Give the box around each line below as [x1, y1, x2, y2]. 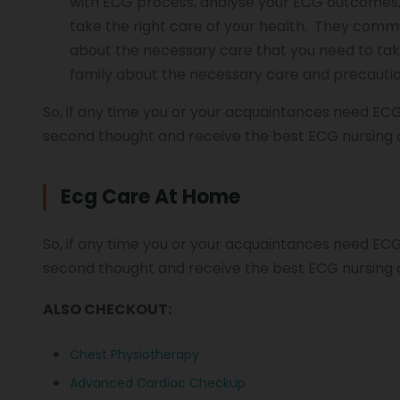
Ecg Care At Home [61, 183, 240, 211]
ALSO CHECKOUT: [43, 299, 171, 321]
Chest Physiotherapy [70, 346, 199, 364]
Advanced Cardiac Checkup [70, 374, 246, 393]
